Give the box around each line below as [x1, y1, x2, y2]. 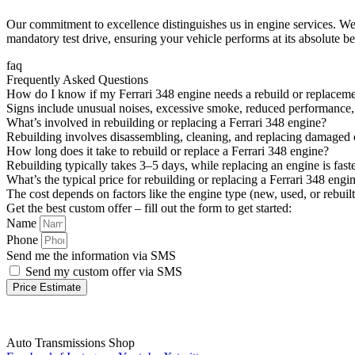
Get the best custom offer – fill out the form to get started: [6, 201, 292, 216]
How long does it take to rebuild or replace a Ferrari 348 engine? [6, 144, 329, 158]
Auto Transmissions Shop [6, 336, 135, 350]
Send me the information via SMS [6, 249, 176, 263]
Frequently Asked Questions [6, 73, 148, 87]
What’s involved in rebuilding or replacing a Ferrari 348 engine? [6, 116, 326, 130]
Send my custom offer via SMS [25, 265, 182, 279]
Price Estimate [13, 281, 81, 294]
